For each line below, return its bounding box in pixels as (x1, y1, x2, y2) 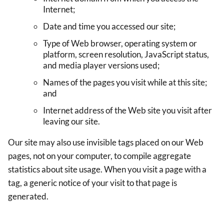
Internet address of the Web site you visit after (43, 104, 212, 115)
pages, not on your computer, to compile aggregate (8, 150, 191, 161)
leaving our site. (43, 115, 100, 126)
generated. (8, 190, 48, 201)
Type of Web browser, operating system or (43, 37, 197, 48)
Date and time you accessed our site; (43, 20, 175, 31)
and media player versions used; (43, 59, 159, 70)
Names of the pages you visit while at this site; (43, 76, 207, 87)
